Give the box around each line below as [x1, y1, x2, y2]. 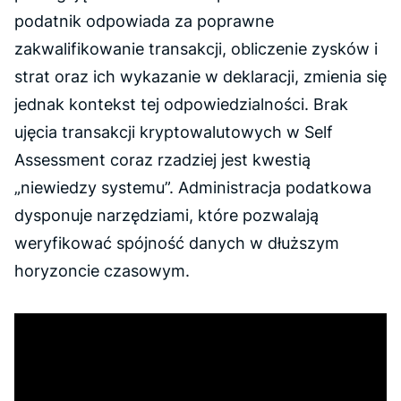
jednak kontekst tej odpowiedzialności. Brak [14, 94, 348, 114]
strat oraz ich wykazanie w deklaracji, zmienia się [14, 66, 387, 86]
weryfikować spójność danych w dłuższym [14, 233, 339, 252]
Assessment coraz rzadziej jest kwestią [14, 149, 311, 169]
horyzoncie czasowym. [14, 260, 190, 280]
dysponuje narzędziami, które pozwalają [14, 205, 319, 225]
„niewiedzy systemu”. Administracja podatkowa [14, 177, 371, 197]
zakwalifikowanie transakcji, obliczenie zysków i [14, 38, 378, 58]
